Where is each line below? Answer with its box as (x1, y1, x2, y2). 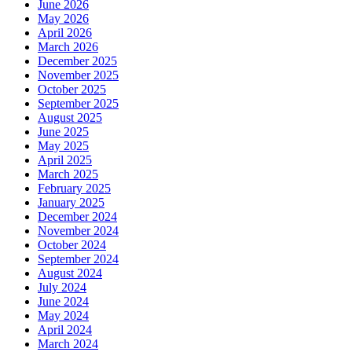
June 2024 (38, 295, 89, 309)
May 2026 (38, 12, 89, 26)
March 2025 (38, 167, 98, 181)
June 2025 (38, 125, 89, 139)
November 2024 (38, 224, 119, 238)
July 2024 (38, 280, 86, 295)
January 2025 (38, 196, 104, 210)
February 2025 (38, 181, 111, 196)
